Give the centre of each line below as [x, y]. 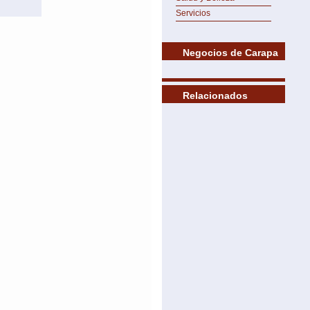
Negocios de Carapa [230, 53]
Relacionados [215, 95]
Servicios [193, 13]
